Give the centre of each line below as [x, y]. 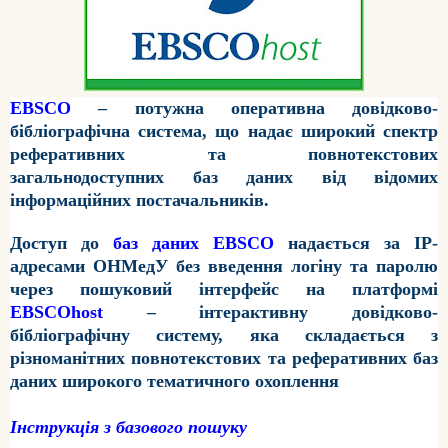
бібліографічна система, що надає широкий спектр [224, 131]
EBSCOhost [56, 312]
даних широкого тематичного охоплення [174, 381]
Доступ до [61, 243]
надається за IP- [356, 243]
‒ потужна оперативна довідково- [254, 108]
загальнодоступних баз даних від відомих [224, 177]
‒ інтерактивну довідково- [270, 312]
